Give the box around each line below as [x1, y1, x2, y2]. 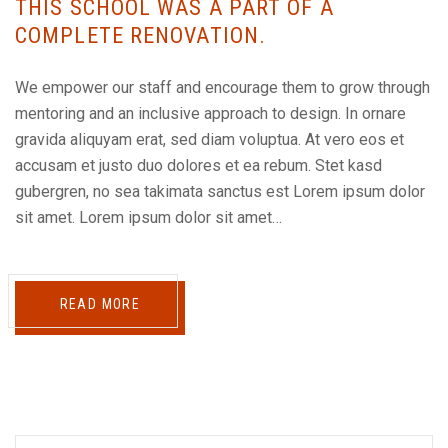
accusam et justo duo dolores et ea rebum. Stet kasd [15, 156, 382, 176]
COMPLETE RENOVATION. [15, 23, 267, 49]
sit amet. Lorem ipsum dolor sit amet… [15, 208, 282, 228]
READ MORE [59, 296, 141, 313]
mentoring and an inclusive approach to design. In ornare [15, 104, 406, 124]
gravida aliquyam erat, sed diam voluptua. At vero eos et [15, 130, 404, 150]
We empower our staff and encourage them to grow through [15, 78, 430, 98]
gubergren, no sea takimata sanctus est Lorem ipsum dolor [15, 182, 425, 202]
